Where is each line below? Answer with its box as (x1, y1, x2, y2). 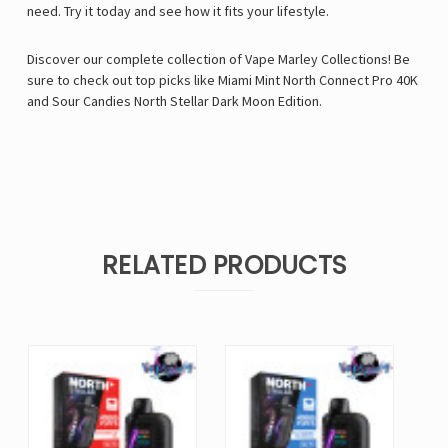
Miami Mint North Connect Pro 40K (218, 71, 418, 90)
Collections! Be (318, 50, 410, 69)
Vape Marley (245, 50, 318, 69)
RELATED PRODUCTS (102, 248, 346, 284)
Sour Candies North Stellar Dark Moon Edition (52, 92, 319, 111)
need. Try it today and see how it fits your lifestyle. (27, 2, 329, 21)
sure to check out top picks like (27, 71, 218, 90)
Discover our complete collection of (27, 50, 245, 69)
